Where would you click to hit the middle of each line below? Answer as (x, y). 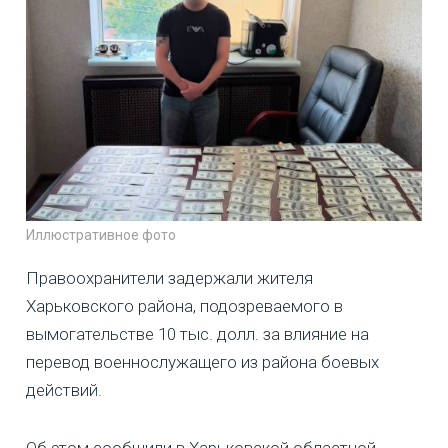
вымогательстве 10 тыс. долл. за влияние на (197, 333)
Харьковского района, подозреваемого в (184, 305)
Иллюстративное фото (101, 234)
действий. (64, 389)
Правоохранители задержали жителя (169, 277)
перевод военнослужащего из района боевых (202, 361)
